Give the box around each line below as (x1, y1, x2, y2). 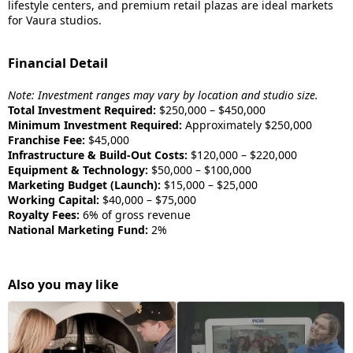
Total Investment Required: (8, 102, 156, 117)
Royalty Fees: (8, 207, 80, 222)
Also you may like (8, 276, 118, 293)
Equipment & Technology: (8, 162, 148, 177)
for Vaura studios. (8, 13, 102, 28)
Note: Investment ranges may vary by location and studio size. (8, 87, 318, 102)
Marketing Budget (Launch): (8, 177, 161, 192)
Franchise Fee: (8, 132, 85, 147)
